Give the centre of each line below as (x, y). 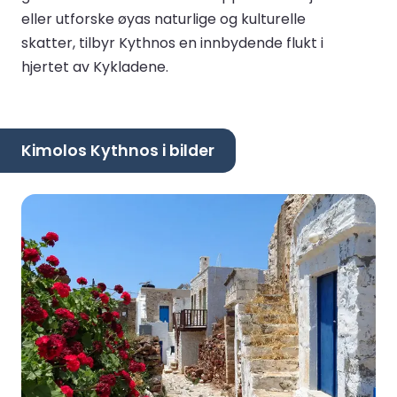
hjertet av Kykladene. (95, 67)
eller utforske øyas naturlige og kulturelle (163, 19)
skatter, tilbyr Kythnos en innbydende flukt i (172, 43)
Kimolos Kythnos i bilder (118, 150)
